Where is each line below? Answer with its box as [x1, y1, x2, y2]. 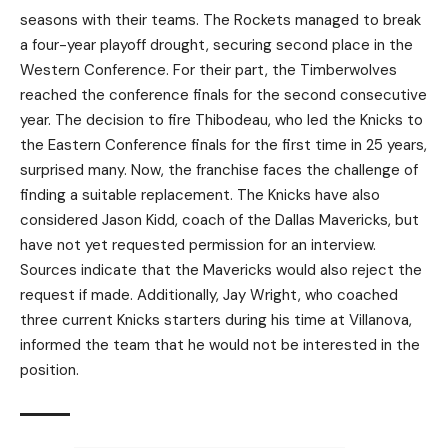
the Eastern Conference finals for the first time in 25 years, [20, 134, 427, 155]
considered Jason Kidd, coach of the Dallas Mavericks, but [20, 209, 419, 230]
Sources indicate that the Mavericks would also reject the [20, 259, 422, 280]
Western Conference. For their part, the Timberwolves [20, 59, 397, 80]
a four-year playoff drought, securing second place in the [20, 34, 413, 55]
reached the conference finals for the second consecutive [20, 84, 427, 105]
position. [20, 359, 79, 380]
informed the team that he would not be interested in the [20, 334, 420, 355]
